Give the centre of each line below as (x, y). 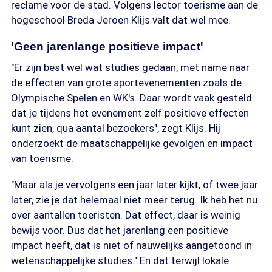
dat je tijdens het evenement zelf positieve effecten (130, 113)
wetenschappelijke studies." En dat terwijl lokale (120, 260)
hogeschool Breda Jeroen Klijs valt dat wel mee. (121, 20)
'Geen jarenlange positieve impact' (107, 46)
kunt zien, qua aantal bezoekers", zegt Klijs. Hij (116, 128)
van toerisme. (42, 158)
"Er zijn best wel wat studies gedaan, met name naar (130, 67)
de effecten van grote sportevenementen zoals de (126, 83)
